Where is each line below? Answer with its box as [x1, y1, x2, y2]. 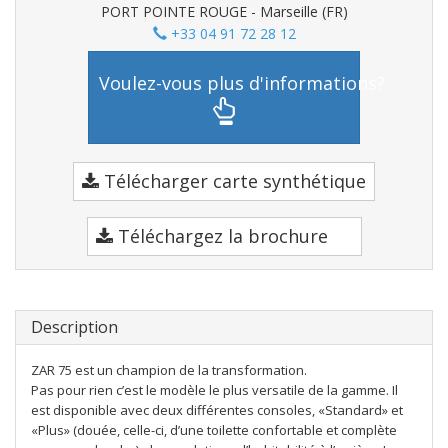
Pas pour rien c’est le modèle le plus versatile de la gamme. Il [31, 381, 398, 399]
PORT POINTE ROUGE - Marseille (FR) [100, 2, 348, 21]
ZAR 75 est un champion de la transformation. [31, 361, 307, 379]
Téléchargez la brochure [112, 224, 328, 248]
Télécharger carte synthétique [99, 169, 366, 193]
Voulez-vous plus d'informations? [99, 70, 385, 95]
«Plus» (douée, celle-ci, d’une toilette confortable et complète [31, 421, 397, 439]
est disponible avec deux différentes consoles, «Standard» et [31, 401, 403, 419]
